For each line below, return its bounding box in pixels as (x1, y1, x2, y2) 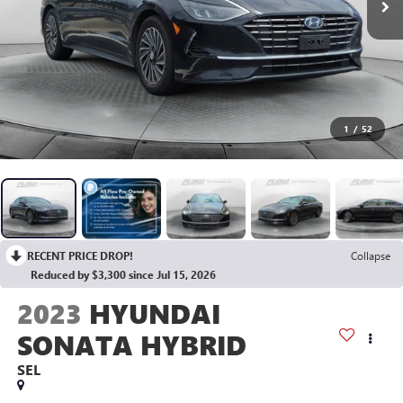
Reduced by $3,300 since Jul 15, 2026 (31, 266, 216, 282)
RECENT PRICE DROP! (27, 247, 133, 263)
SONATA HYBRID (16, 326, 246, 363)
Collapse (351, 247, 390, 263)
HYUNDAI (88, 294, 220, 331)
